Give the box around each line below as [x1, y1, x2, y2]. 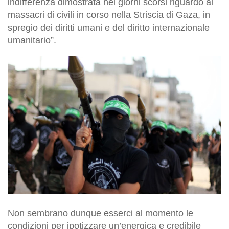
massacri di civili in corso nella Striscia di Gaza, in [8, 9, 210, 20]
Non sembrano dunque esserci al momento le [8, 208, 193, 218]
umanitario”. [8, 35, 56, 45]
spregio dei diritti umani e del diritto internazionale [8, 22, 210, 33]
